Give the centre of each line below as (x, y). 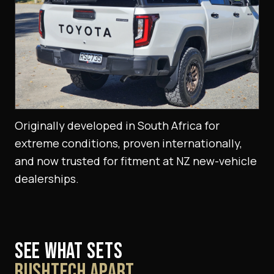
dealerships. (47, 179)
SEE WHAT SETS (69, 252)
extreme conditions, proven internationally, (128, 143)
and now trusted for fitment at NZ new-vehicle (136, 161)
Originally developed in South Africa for (117, 126)
